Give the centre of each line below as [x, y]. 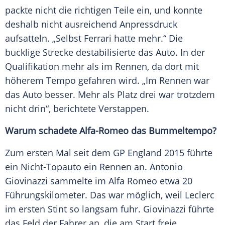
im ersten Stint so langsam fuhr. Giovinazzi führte [109, 209]
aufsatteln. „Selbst [44, 38]
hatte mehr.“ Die [147, 38]
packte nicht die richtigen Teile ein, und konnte [104, 10]
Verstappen [123, 109]
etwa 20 [175, 181]
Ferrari [98, 38]
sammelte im [78, 181]
